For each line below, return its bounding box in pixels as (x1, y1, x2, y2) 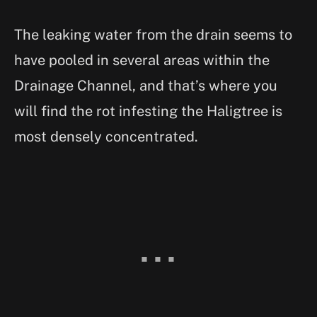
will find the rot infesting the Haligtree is (14, 102, 282, 120)
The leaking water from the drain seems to (14, 25, 292, 43)
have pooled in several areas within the (14, 51, 270, 69)
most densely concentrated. (14, 127, 202, 145)
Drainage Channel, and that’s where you (14, 76, 277, 94)
